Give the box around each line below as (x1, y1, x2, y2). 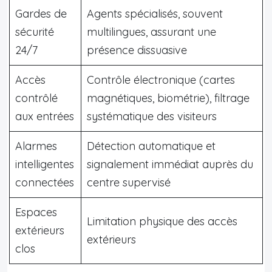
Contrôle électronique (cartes (87, 72, 235, 87)
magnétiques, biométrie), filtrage (87, 90, 250, 105)
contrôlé (15, 90, 58, 105)
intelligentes (15, 157, 74, 171)
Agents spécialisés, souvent (87, 6, 223, 21)
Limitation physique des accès (87, 214, 237, 228)
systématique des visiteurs (87, 109, 217, 123)
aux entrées (15, 109, 74, 123)
